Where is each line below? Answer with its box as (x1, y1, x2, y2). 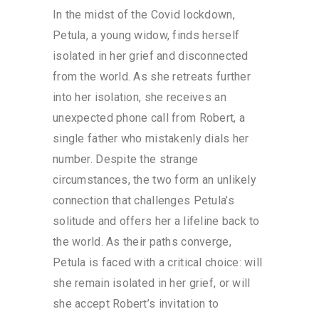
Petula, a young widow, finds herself (53, 28, 240, 42)
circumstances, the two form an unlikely (53, 173, 256, 187)
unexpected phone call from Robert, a (53, 111, 246, 125)
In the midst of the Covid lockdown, (53, 8, 235, 21)
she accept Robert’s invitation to (53, 297, 219, 310)
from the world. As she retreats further (53, 70, 251, 83)
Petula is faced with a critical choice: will (53, 256, 263, 269)
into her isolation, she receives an (53, 90, 226, 104)
